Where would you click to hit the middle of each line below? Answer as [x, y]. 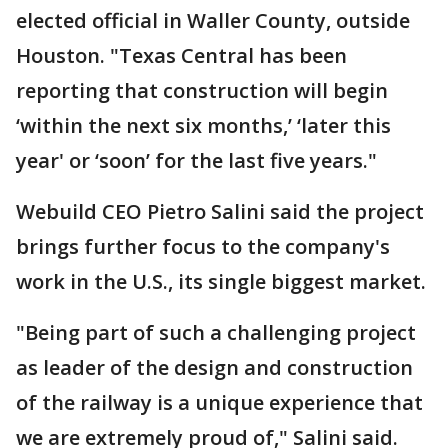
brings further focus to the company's [203, 247]
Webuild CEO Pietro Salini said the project [220, 212]
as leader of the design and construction [214, 368]
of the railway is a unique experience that [219, 403]
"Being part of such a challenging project [216, 333]
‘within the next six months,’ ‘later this [203, 126]
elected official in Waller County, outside [213, 21]
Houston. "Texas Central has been [181, 56]
